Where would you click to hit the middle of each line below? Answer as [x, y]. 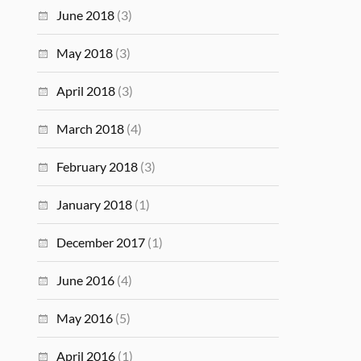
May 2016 [85, 318]
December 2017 [101, 242]
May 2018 [85, 53]
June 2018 [86, 15]
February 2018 [98, 166]
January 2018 [95, 204]
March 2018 [91, 129]
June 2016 [86, 280]
